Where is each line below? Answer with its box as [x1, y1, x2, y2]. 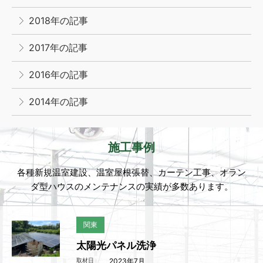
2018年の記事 [29, 15, 89, 27]
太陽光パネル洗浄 [76, 239, 157, 251]
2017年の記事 [29, 42, 88, 54]
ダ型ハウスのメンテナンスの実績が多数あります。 [30, 180, 233, 192]
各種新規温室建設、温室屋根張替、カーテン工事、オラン [17, 166, 246, 178]
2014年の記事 [29, 96, 89, 108]
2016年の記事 [29, 69, 89, 81]
